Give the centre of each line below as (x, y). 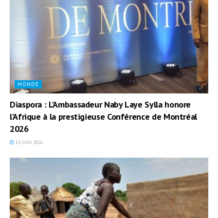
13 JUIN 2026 (28, 143)
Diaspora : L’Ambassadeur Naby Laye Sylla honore (100, 105)
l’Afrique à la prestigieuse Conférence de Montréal (104, 117)
